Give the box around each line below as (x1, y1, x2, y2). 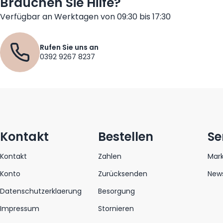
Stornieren (98, 203, 134, 214)
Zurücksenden (98, 168, 147, 179)
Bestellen (98, 128, 153, 145)
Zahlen (98, 151, 121, 161)
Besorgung (98, 186, 135, 196)
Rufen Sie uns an (40, 42, 99, 52)
